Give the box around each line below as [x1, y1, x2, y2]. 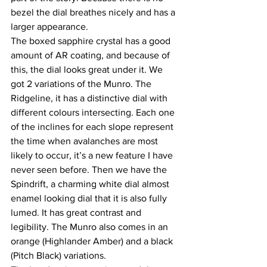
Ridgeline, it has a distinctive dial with [11, 93, 170, 104]
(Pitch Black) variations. [11, 250, 106, 261]
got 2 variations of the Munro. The [11, 79, 154, 89]
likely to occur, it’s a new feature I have [11, 150, 175, 161]
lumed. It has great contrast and [11, 207, 144, 218]
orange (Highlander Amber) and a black [11, 236, 175, 247]
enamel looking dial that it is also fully [11, 193, 169, 204]
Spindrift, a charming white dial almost [11, 179, 172, 190]
